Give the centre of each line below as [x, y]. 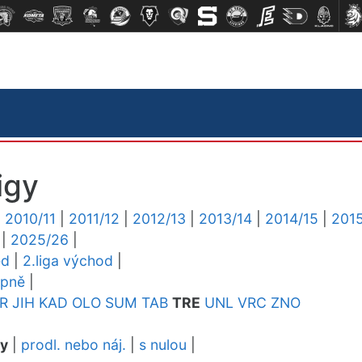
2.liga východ [68, 261]
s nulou [163, 345]
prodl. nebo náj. [74, 345]
